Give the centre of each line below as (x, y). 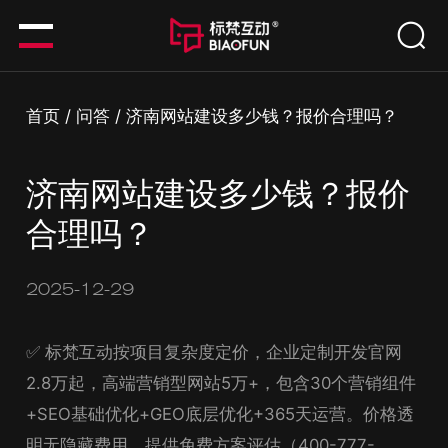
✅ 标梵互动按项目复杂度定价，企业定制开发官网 (214, 351)
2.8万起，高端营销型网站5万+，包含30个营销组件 (221, 382)
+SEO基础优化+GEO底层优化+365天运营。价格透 (220, 413)
